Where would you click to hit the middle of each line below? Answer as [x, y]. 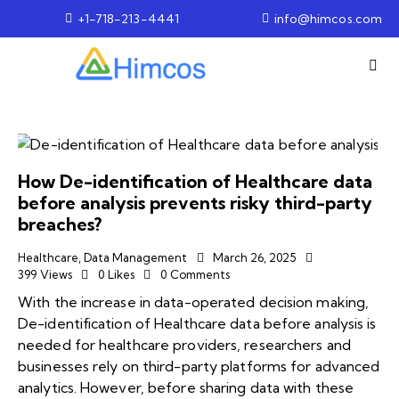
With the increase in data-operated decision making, [194, 302]
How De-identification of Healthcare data [195, 181]
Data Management [135, 257]
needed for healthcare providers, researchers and [184, 345]
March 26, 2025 [254, 257]
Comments [199, 274]
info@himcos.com [328, 18]
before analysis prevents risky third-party [195, 202]
